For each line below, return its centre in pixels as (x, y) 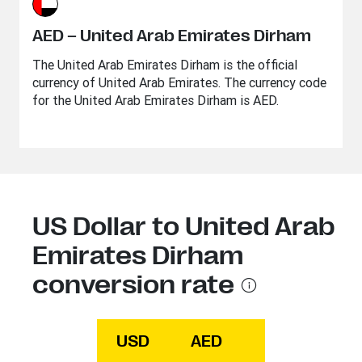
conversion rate (133, 285)
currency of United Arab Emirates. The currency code (179, 82)
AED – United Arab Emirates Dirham (172, 36)
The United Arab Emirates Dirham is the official (165, 65)
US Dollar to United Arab (184, 227)
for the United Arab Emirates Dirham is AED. (156, 100)
